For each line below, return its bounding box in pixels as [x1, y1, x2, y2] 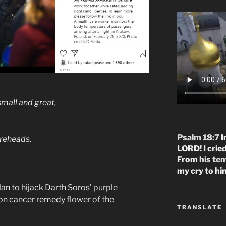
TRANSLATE [177, 204, 222, 211]
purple [93, 182, 118, 192]
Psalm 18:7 [177, 133, 219, 143]
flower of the [67, 194, 114, 204]
